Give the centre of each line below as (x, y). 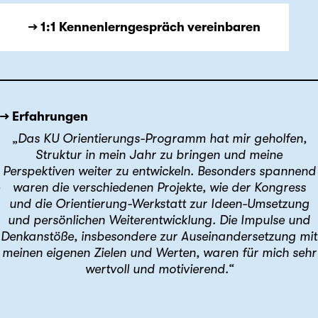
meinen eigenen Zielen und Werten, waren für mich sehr (159, 252)
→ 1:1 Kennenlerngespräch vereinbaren (144, 27)
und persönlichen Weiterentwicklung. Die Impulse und (159, 220)
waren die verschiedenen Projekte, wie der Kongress (159, 187)
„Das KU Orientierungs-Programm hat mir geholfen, (159, 138)
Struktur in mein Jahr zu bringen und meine (159, 154)
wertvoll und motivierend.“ (159, 269)
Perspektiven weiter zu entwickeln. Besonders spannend (159, 171)
